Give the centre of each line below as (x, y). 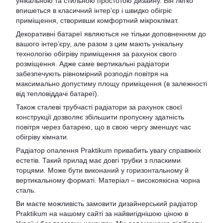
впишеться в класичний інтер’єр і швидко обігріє (94, 10)
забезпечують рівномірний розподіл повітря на (92, 74)
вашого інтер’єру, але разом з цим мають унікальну (100, 44)
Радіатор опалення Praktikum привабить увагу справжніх (109, 150)
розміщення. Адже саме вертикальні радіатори (93, 64)
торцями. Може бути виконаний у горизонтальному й (102, 170)
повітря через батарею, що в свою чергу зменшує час (104, 127)
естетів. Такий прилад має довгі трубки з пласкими (98, 160)
